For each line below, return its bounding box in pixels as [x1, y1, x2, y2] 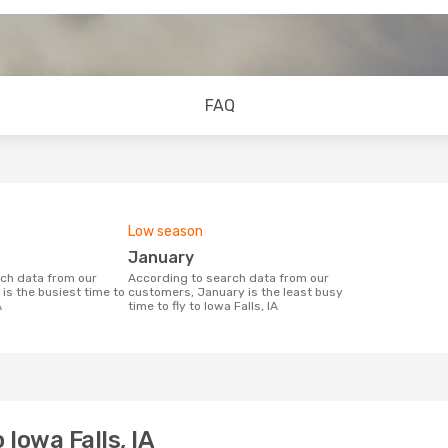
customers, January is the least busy [128, 285, 343, 299]
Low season [128, 223, 203, 240]
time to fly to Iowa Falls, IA [128, 299, 278, 313]
